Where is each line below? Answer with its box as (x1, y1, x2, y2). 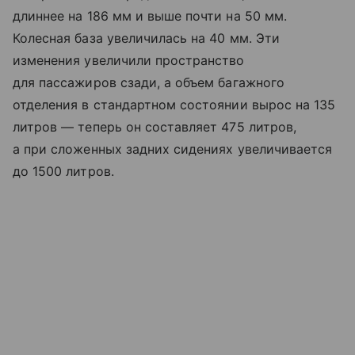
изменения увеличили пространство (13, 52, 245, 68)
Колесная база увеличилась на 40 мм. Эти (13, 29, 280, 46)
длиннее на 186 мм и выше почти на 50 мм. (13, 7, 287, 24)
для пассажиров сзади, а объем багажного (13, 74, 284, 90)
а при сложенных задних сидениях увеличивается (13, 140, 333, 157)
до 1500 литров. (13, 162, 114, 179)
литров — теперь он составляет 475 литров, (13, 118, 296, 135)
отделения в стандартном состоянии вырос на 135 (13, 96, 336, 113)
